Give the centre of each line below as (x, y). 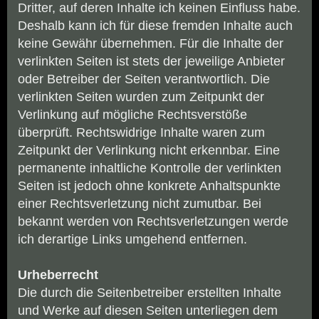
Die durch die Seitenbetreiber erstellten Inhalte (150, 293)
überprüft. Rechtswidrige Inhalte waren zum (141, 133)
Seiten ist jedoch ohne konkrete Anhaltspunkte (149, 186)
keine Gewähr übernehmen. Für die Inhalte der (151, 44)
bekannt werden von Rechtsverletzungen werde (153, 222)
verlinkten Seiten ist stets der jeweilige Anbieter (151, 62)
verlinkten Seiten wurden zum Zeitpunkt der (141, 97)
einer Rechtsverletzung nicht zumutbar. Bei (140, 204)
